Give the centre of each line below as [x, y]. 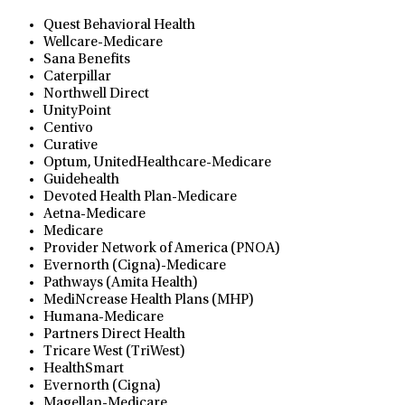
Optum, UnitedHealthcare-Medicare [157, 163]
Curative [71, 146]
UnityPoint [77, 112]
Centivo [68, 129]
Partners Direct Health [114, 335]
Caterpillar [77, 77]
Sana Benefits [87, 60]
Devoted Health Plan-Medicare [140, 198]
